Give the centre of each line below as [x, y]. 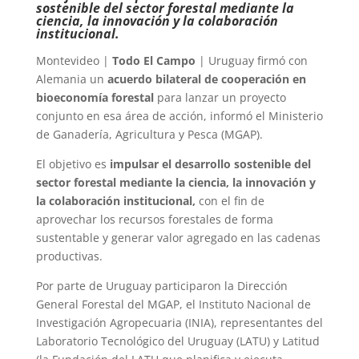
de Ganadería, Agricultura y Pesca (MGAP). [149, 134]
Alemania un [71, 79]
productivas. [69, 256]
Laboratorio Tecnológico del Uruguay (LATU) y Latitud [177, 341]
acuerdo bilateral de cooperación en [206, 79]
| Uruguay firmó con [251, 60]
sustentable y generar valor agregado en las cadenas [178, 237]
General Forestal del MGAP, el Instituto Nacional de [173, 304]
